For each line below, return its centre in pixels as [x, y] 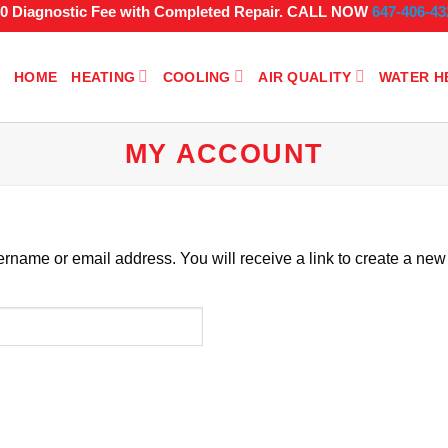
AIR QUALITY [305, 76]
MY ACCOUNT [224, 153]
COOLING [196, 76]
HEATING [103, 76]
